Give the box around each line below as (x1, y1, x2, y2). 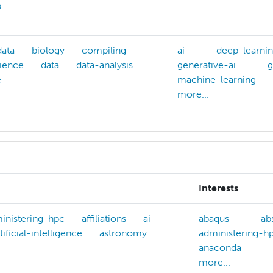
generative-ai (177, 59, 236, 71)
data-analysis (76, 59, 133, 71)
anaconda (199, 242, 241, 254)
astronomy (99, 227, 147, 239)
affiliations (82, 213, 126, 225)
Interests (199, 182, 238, 194)
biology (32, 44, 65, 57)
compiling (82, 44, 126, 57)
